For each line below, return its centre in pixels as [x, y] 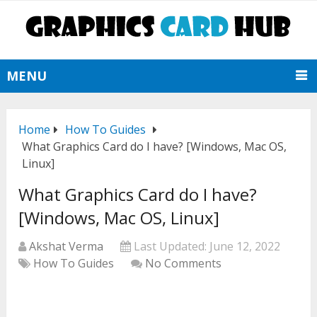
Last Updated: [171, 247]
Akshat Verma [67, 247]
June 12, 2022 [245, 247]
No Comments [184, 264]
